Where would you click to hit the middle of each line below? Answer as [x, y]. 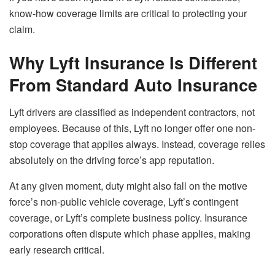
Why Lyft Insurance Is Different [133, 63]
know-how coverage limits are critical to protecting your [128, 14]
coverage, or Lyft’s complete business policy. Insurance [128, 217]
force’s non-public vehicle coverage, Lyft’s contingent [124, 201]
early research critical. [57, 249]
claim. [22, 29]
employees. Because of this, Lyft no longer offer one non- [132, 128]
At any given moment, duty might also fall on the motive [128, 185]
